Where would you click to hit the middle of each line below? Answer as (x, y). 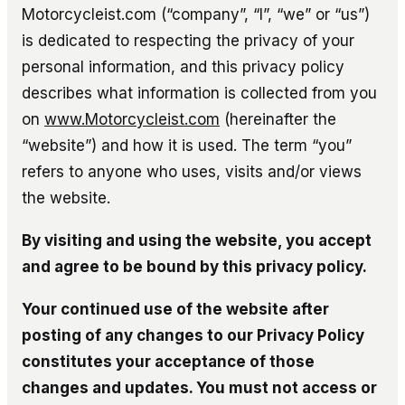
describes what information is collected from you (199, 93)
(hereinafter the (278, 119)
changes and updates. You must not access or (199, 387)
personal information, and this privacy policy (183, 66)
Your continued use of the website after (175, 309)
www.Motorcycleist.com (132, 119)
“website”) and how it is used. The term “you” (187, 145)
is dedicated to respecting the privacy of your (188, 40)
